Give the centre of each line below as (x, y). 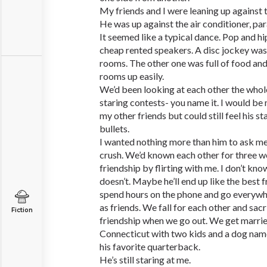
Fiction (22, 210)
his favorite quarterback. (150, 246)
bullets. (114, 128)
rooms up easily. (132, 76)
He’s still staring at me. (145, 260)
